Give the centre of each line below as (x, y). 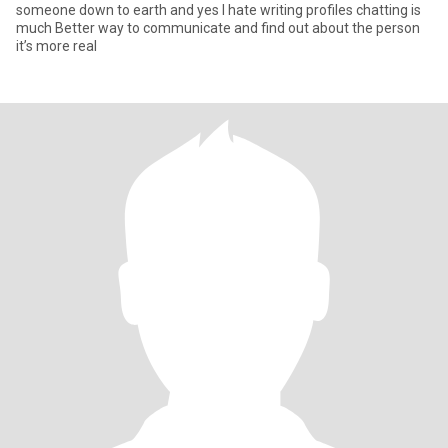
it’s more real (56, 46)
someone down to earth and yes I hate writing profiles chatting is (218, 10)
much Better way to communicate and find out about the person (218, 28)
